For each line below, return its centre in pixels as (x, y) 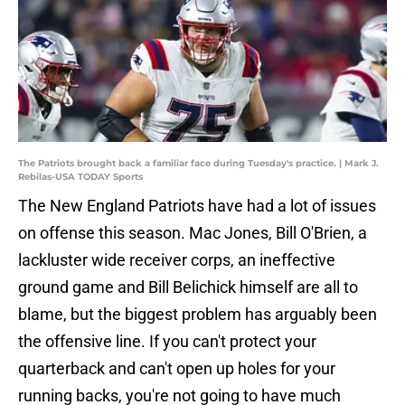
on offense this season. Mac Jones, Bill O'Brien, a (193, 233)
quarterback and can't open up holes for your (177, 369)
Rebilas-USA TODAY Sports (80, 177)
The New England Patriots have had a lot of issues (197, 206)
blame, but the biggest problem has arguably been (198, 315)
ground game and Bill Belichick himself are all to (188, 287)
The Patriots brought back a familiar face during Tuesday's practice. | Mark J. (198, 164)
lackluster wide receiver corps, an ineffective (177, 260)
